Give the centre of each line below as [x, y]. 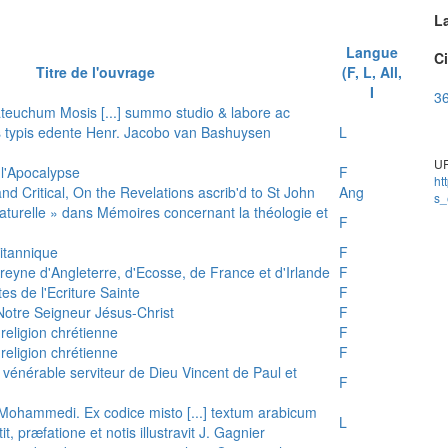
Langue [371, 51]
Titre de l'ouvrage [95, 71]
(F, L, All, [371, 71]
